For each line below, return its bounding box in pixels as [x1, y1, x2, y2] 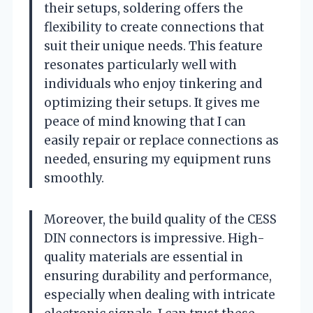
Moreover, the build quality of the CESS [44, 211, 277, 227]
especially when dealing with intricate [44, 286, 275, 303]
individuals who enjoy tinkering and [44, 75, 262, 92]
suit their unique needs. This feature [44, 38, 263, 54]
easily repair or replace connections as [44, 132, 279, 148]
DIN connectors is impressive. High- [44, 230, 265, 246]
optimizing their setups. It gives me [44, 94, 260, 110]
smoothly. [44, 170, 104, 186]
